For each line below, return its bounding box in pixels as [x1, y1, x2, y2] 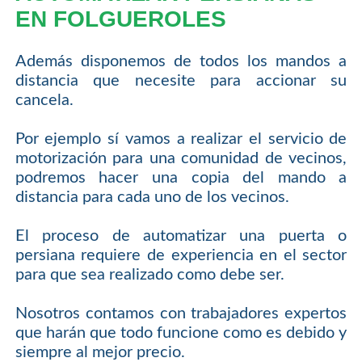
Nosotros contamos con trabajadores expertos [15, 305, 347, 322]
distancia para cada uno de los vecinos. [15, 188, 289, 205]
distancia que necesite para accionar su [15, 72, 347, 89]
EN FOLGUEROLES [15, 6, 226, 32]
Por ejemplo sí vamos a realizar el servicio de [15, 130, 347, 147]
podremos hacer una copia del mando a [15, 169, 347, 186]
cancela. [15, 91, 74, 108]
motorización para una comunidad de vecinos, [15, 149, 347, 166]
